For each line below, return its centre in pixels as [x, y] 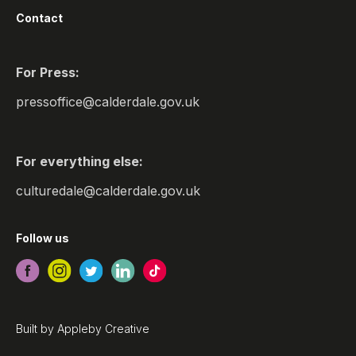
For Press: [48, 72]
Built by [37, 328]
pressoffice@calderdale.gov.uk [108, 101]
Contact [39, 17]
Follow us [43, 238]
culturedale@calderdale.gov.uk [108, 190]
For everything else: [79, 161]
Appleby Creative [103, 328]
